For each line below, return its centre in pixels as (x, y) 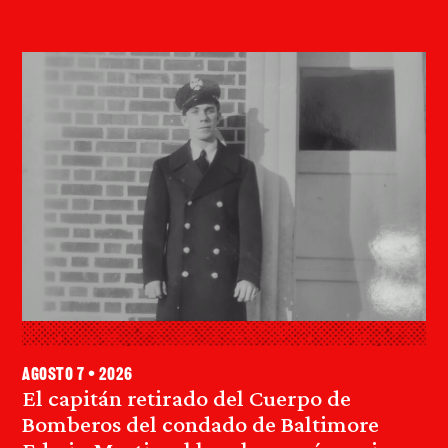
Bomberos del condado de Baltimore (200, 424)
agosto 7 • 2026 (77, 376)
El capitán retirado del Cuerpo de (186, 398)
